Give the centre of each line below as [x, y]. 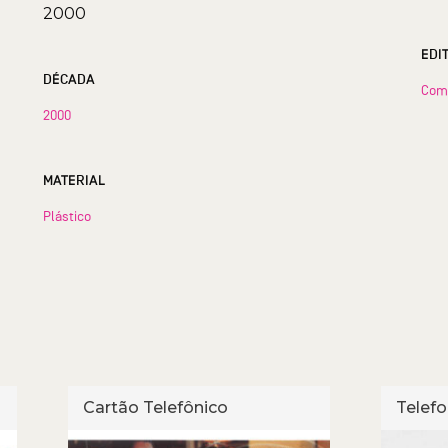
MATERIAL [73, 180]
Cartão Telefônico [155, 407]
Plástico [66, 215]
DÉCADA [68, 79]
